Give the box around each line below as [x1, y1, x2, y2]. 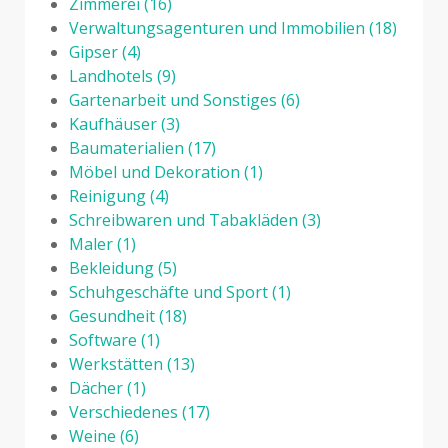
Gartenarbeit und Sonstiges [69, 88, 277, 111]
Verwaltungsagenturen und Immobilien [69, 16, 365, 39]
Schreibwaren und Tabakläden [69, 208, 298, 231]
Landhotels [69, 64, 153, 87]
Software [69, 328, 137, 351]
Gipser [69, 40, 118, 63]
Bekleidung [69, 256, 154, 279]
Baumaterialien [69, 136, 184, 159]
